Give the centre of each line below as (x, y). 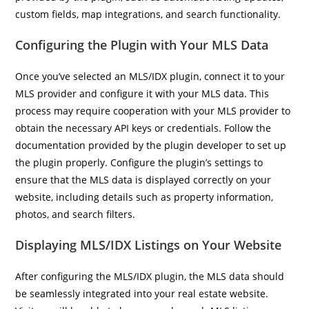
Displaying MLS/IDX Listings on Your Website (149, 245)
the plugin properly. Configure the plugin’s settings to (139, 162)
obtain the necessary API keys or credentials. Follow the (143, 128)
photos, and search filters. (76, 214)
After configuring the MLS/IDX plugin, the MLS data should (150, 276)
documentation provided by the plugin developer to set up (151, 145)
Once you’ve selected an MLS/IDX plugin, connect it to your (150, 76)
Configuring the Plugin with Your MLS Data (142, 45)
